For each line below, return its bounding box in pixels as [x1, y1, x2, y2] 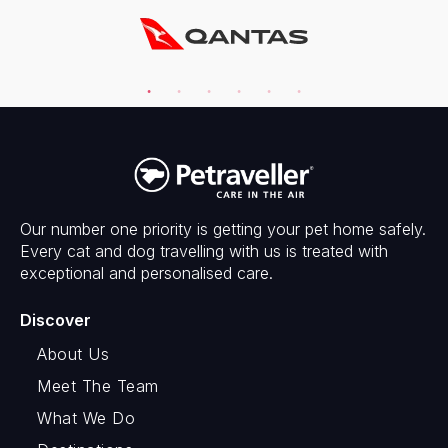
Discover [20, 309, 91, 330]
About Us [37, 343, 109, 364]
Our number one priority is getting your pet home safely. [20, 218, 426, 239]
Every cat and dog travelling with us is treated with [20, 240, 388, 261]
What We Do [37, 407, 135, 428]
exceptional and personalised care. [20, 262, 273, 283]
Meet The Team [37, 375, 159, 396]
